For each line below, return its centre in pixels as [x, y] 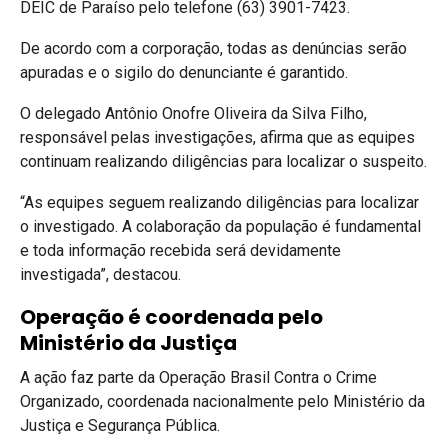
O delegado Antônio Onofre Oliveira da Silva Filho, [193, 113]
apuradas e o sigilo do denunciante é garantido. [184, 72]
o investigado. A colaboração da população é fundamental [220, 226]
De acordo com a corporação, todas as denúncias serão [213, 48]
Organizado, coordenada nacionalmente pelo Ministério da [222, 401]
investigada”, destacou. [100, 274]
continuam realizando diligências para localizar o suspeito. [223, 161]
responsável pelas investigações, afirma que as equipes [217, 137]
